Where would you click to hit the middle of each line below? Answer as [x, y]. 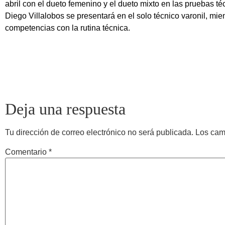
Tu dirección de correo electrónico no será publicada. [99, 132]
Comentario [27, 152]
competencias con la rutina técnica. [68, 28]
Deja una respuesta [65, 109]
